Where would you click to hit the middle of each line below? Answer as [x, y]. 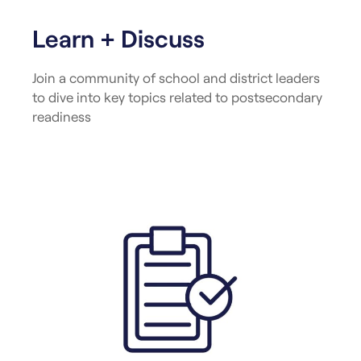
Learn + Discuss [118, 37]
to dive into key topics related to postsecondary [177, 96]
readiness [62, 116]
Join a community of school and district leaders [176, 77]
